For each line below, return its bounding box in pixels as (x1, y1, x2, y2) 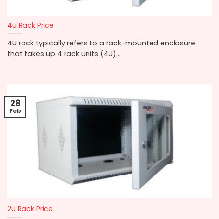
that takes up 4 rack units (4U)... (7, 49, 121, 59)
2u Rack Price (7, 203, 53, 214)
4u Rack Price (7, 21, 54, 31)
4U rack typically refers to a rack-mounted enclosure (7, 38, 195, 48)
